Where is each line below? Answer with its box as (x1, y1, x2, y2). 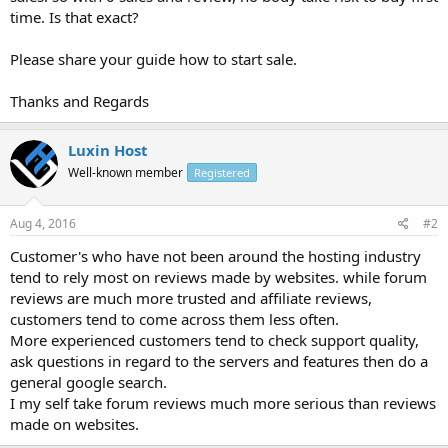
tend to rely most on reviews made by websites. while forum (10, 267, 427, 287)
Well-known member (68, 163, 183, 181)
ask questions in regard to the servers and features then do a (10, 351, 428, 371)
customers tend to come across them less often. (10, 309, 339, 329)
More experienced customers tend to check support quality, (10, 330, 419, 350)
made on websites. (10, 414, 139, 434)
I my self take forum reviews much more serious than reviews (10, 393, 436, 413)
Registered (194, 164, 250, 180)
